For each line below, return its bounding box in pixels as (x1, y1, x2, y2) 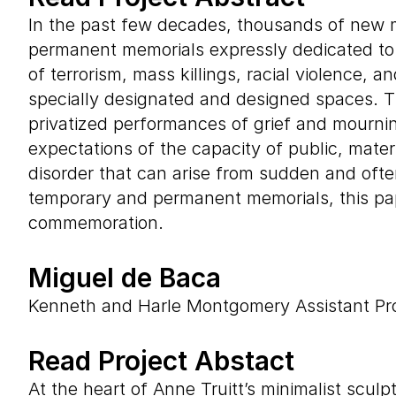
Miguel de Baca (28, 262, 221, 293)
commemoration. (28, 212, 164, 233)
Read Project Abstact (28, 345, 294, 377)
